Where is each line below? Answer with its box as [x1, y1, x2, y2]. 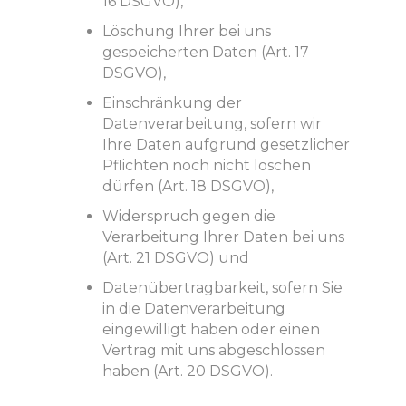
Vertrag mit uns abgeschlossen [101, 341, 325, 359]
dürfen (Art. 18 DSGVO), [101, 177, 274, 195]
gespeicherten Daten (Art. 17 [101, 43, 309, 61]
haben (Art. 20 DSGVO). [101, 362, 273, 380]
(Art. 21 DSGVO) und [101, 248, 249, 266]
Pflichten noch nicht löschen [101, 156, 311, 174]
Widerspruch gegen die [101, 207, 275, 225]
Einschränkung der [101, 93, 242, 111]
